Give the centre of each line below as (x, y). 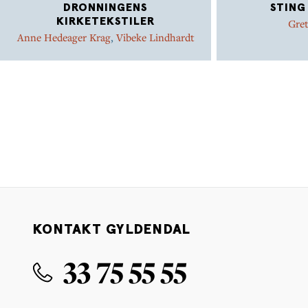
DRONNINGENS (106, 7)
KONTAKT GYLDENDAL (112, 230)
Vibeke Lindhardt (155, 37)
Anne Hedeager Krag (64, 37)
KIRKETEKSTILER (106, 21)
